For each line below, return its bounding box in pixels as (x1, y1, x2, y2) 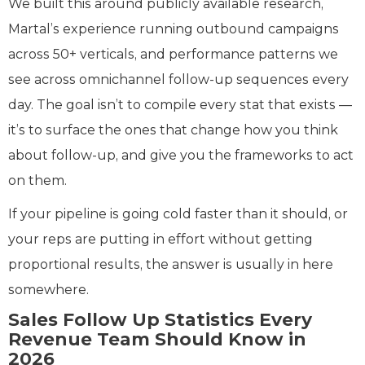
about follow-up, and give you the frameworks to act (8, 147, 354, 163)
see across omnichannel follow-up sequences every (8, 71, 349, 87)
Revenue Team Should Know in (8, 328, 306, 350)
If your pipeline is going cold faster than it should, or (8, 205, 348, 222)
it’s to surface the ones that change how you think (8, 121, 338, 138)
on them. (8, 172, 67, 188)
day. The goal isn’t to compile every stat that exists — (8, 96, 352, 112)
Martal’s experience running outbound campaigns (8, 20, 339, 37)
